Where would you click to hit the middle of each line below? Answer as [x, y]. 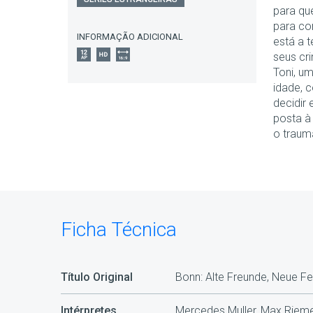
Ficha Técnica [119, 230]
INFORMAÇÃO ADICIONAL [130, 37]
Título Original [97, 277]
